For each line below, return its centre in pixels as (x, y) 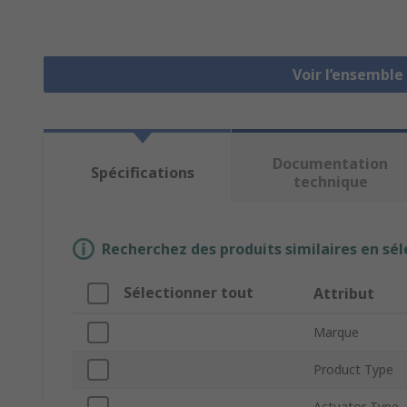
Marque (336, 333)
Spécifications (142, 173)
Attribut (344, 294)
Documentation (331, 164)
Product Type (353, 370)
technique (330, 182)
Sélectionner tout (189, 293)
